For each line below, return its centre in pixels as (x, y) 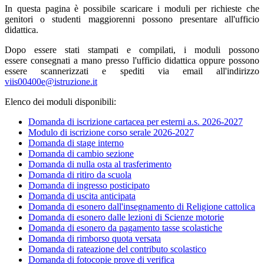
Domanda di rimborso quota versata (95, 238)
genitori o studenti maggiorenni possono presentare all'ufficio (132, 19)
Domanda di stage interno (76, 143)
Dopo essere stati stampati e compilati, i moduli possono (132, 49)
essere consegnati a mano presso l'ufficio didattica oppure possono (132, 60)
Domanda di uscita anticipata (82, 196)
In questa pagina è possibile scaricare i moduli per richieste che (132, 8)
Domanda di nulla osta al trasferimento (100, 164)
